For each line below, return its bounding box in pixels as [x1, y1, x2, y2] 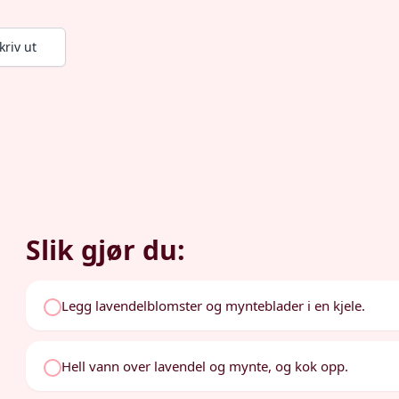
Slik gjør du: [26, 232, 186, 268]
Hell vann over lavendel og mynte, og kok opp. [61, 357, 349, 375]
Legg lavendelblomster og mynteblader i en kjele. [61, 297, 366, 314]
